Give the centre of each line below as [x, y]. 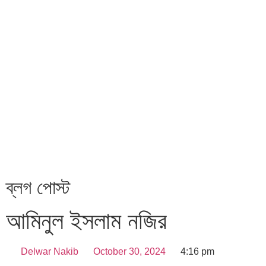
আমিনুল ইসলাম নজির [86, 221]
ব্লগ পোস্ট [38, 188]
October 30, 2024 [129, 251]
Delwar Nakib [50, 251]
